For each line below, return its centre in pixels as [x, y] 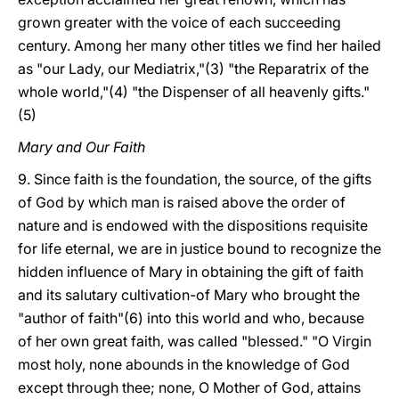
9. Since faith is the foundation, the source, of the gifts [195, 179]
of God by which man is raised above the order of [182, 202]
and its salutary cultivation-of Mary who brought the [189, 295]
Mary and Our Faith [81, 147]
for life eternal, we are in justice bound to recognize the [199, 248]
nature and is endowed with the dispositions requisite [193, 225]
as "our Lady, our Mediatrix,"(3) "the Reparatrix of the [193, 69]
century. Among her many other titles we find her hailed [199, 45]
